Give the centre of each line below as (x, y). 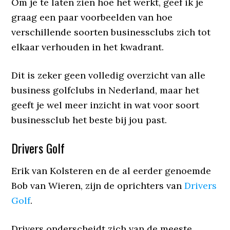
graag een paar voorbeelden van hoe (92, 17)
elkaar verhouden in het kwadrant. (88, 47)
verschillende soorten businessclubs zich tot (111, 32)
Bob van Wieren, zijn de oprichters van (98, 185)
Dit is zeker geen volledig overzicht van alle (109, 75)
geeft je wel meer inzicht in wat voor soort (106, 105)
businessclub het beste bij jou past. (89, 120)
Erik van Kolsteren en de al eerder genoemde (111, 170)
